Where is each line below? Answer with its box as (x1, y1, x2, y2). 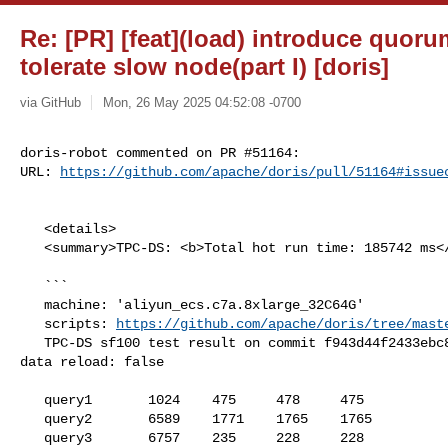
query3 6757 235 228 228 (20, 429, 44, 446)
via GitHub (20, 94, 81, 110)
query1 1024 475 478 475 (20, 391, 44, 408)
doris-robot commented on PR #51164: (20, 144, 300, 161)
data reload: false (20, 353, 164, 370)
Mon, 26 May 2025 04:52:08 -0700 (102, 94, 301, 110)
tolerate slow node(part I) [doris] (20, 53, 389, 80)
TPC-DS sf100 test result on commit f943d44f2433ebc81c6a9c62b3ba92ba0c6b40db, (20, 334, 44, 351)
